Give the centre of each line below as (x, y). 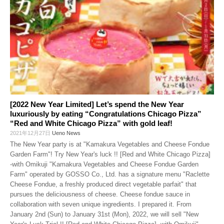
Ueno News (66, 133)
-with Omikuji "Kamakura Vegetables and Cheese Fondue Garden (104, 164)
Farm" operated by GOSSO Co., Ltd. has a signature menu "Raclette (110, 174)
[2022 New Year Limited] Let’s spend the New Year (97, 104)
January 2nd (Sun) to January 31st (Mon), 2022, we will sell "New (104, 214)
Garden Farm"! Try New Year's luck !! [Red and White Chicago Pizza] (110, 154)
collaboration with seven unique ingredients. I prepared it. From (101, 204)
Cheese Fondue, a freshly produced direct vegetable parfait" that (103, 184)
